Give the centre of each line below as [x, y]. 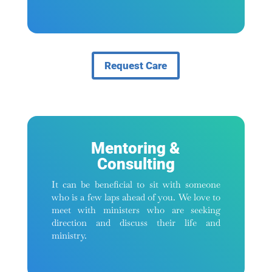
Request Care [136, 65]
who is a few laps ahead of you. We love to [136, 197]
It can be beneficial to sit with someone [136, 184]
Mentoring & [136, 148]
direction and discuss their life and [136, 222]
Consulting [136, 164]
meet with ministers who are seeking [136, 209]
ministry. [69, 235]
